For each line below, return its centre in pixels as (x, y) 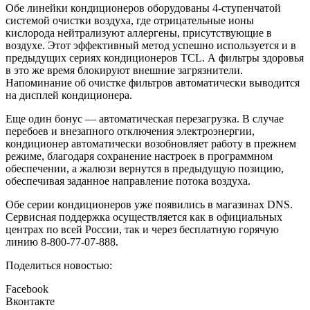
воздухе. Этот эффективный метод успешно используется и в (151, 46)
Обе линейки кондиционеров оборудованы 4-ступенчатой (143, 8)
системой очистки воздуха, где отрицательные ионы (130, 21)
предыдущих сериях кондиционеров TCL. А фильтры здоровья (155, 58)
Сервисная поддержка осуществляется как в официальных (144, 217)
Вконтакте (30, 302)
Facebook (27, 289)
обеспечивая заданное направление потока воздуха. (128, 181)
